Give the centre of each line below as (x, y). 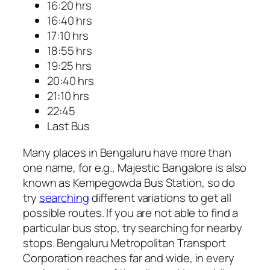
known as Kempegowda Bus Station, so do (129, 182)
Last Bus (69, 126)
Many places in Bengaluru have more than (127, 152)
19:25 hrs (70, 66)
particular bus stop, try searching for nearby (133, 228)
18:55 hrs (70, 51)
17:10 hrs (68, 36)
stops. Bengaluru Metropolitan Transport (125, 243)
